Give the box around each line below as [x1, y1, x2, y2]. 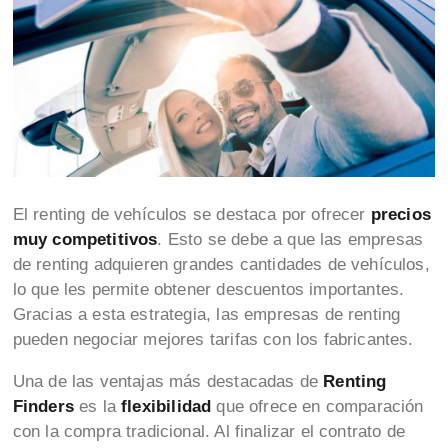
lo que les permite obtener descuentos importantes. [12, 280, 405, 300]
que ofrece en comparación [216, 397, 424, 417]
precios [370, 205, 431, 225]
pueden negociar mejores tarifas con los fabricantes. [12, 330, 414, 350]
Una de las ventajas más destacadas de [12, 372, 324, 392]
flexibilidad [121, 397, 217, 417]
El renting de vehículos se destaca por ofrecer [12, 205, 371, 225]
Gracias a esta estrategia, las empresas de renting [12, 305, 401, 325]
